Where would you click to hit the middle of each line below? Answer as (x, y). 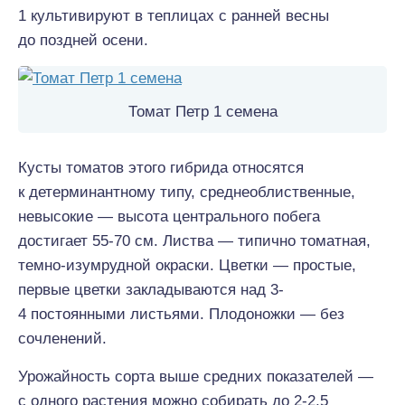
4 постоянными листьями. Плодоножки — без (181, 314)
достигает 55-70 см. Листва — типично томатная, (194, 241)
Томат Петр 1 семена (202, 112)
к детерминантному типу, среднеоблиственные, (187, 192)
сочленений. (62, 339)
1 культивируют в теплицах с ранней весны (174, 16)
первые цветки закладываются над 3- (151, 290)
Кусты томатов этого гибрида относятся (161, 168)
